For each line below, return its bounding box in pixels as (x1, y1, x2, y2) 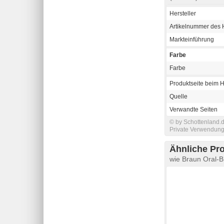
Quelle (169, 92, 187, 100)
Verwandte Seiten (169, 105, 217, 113)
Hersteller (169, 9, 196, 17)
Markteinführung (169, 35, 214, 43)
